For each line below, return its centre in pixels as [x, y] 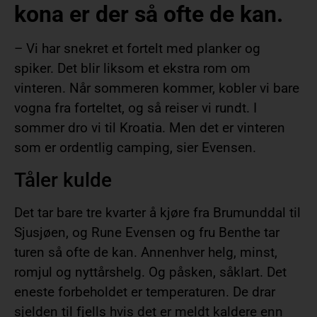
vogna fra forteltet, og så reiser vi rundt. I [136, 108]
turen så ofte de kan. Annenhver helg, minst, [146, 252]
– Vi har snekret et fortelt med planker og [137, 49]
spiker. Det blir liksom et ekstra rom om [132, 69]
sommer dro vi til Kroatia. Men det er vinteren [150, 128]
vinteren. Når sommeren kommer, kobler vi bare [157, 88]
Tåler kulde [63, 180]
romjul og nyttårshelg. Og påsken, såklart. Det [150, 272]
